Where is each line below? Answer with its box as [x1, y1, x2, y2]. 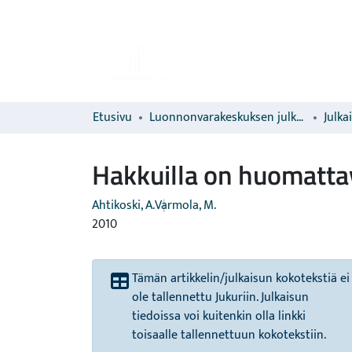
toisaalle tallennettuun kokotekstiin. [132, 324, 326, 346]
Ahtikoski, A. [92, 195, 155, 216]
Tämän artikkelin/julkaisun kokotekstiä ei [132, 268, 350, 289]
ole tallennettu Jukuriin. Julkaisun [132, 287, 309, 308]
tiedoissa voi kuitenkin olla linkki [132, 306, 306, 327]
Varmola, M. [155, 195, 216, 216]
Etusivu [93, 107, 132, 128]
